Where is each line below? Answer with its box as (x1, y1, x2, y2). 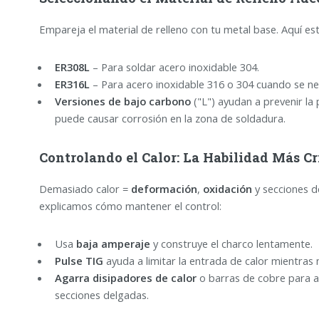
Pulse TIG (54, 253, 103, 268)
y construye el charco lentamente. (150, 236, 313, 251)
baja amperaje (75, 236, 150, 251)
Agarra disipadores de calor (54, 271, 197, 286)
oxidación (202, 181, 252, 196)
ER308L (54, 60, 90, 75)
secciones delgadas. (54, 288, 149, 303)
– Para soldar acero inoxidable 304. (89, 60, 259, 75)
